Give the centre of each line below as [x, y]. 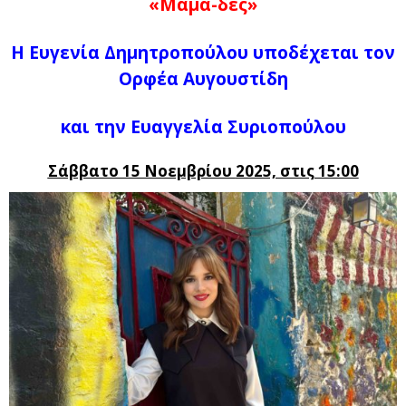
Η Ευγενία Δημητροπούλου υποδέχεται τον [203, 53]
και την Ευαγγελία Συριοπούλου [203, 127]
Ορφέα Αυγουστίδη [203, 79]
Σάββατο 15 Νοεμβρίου [141, 171]
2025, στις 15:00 [297, 171]
